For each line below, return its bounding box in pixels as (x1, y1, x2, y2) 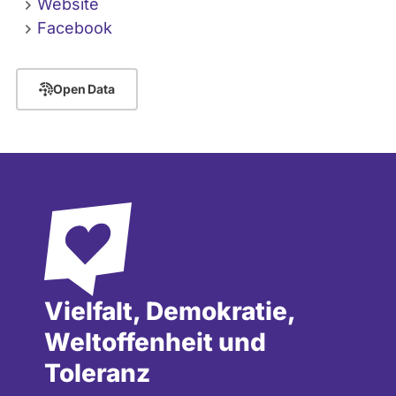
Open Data (53, 81, 115, 97)
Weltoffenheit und (44, 326, 266, 357)
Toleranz (44, 357, 150, 388)
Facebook (37, 18, 112, 37)
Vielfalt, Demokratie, (44, 295, 295, 326)
